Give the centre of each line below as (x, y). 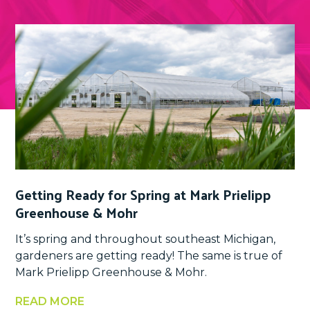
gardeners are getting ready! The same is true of (149, 255)
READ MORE (50, 301)
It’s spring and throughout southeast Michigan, (146, 239)
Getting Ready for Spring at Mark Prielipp (144, 194)
